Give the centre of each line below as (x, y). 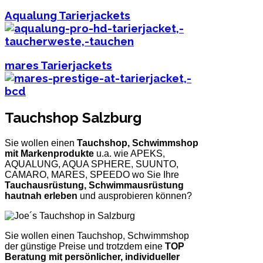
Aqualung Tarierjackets (68, 16)
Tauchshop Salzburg (73, 117)
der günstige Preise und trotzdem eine (85, 246)
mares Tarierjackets (58, 65)
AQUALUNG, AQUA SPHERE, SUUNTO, (92, 164)
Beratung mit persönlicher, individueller (92, 257)
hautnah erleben (41, 195)
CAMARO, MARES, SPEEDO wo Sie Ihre (92, 174)
